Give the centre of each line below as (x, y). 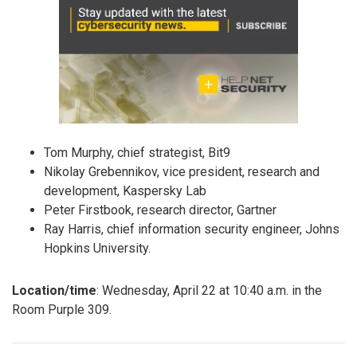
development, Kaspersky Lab (125, 190)
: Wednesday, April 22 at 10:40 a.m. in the (209, 290)
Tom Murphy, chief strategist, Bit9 (137, 152)
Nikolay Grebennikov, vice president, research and (182, 171)
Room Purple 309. (62, 309)
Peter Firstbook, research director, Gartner (160, 210)
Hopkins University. (97, 248)
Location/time (54, 290)
